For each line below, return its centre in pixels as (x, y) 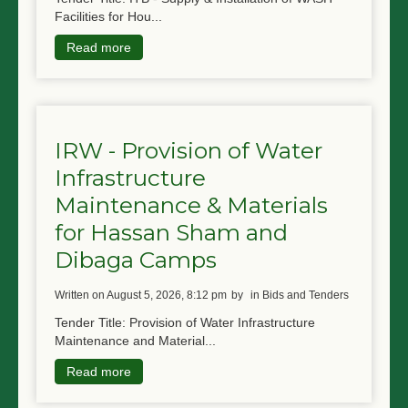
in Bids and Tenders (300, 295)
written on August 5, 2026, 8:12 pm (146, 295)
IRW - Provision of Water (189, 150)
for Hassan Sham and (171, 232)
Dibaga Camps (136, 259)
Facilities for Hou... (108, 17)
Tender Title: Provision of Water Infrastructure (185, 322)
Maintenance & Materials (191, 204)
